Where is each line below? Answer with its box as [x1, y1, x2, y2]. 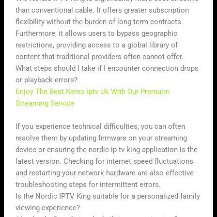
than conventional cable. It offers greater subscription [15, 6, 189, 15]
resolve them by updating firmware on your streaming [15, 133, 187, 142]
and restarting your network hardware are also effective [15, 168, 194, 177]
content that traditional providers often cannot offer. [15, 52, 184, 62]
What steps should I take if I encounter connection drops [15, 64, 199, 73]
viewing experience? [15, 203, 80, 212]
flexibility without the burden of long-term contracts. [15, 17, 184, 27]
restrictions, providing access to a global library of [15, 41, 178, 50]
